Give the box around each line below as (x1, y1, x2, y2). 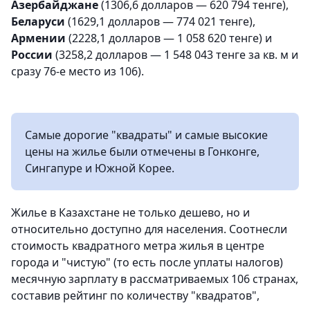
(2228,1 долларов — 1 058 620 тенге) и (66, 30, 272, 46)
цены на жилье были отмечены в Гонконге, (25, 143, 259, 159)
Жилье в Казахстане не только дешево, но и (11, 204, 250, 220)
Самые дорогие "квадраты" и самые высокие (25, 127, 268, 143)
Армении (11, 30, 66, 46)
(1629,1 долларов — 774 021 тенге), (65, 13, 255, 29)
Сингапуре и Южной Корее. (25, 160, 174, 176)
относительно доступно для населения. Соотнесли (11, 221, 287, 237)
